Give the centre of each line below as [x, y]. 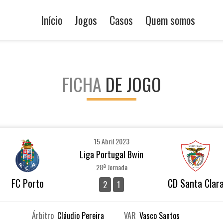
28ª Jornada [111, 167]
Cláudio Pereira [81, 216]
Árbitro [43, 216]
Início [51, 20]
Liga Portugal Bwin [111, 154]
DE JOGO [133, 84]
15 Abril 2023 [111, 141]
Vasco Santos [160, 216]
